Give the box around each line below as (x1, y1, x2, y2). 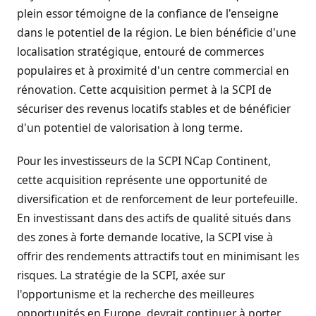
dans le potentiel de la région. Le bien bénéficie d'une (17, 24, 296, 40)
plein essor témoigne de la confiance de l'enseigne (17, 5, 279, 21)
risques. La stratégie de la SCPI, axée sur (17, 267, 225, 283)
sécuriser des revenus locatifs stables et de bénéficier (17, 100, 291, 116)
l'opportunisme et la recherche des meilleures (17, 286, 254, 302)
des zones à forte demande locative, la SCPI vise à (17, 229, 273, 245)
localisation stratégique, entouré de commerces (17, 43, 264, 59)
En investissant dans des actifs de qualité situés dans (17, 209, 291, 226)
